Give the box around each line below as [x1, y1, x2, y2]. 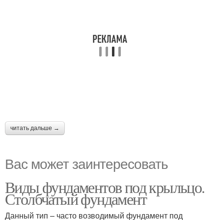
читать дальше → [10, 125, 59, 132]
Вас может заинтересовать [5, 153, 168, 173]
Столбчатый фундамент [5, 188, 146, 210]
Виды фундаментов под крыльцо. [5, 176, 205, 198]
